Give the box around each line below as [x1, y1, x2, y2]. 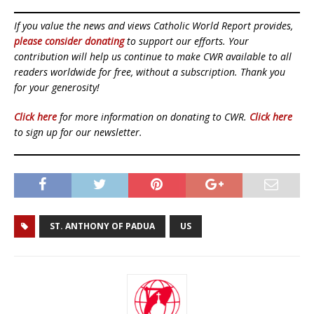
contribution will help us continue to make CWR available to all [14, 49, 292, 63]
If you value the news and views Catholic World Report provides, [14, 18, 293, 32]
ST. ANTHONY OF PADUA [50, 219, 155, 232]
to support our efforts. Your [124, 34, 249, 48]
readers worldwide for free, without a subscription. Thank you [14, 64, 285, 78]
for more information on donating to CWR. [57, 109, 250, 123]
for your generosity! [14, 80, 100, 94]
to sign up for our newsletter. [14, 125, 142, 139]
